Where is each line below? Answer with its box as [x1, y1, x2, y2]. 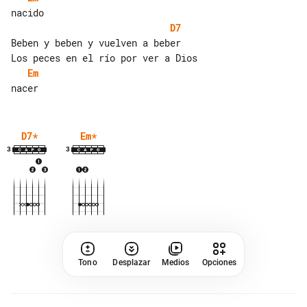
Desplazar [112, 257, 151, 267]
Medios [161, 257, 190, 267]
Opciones [201, 257, 237, 267]
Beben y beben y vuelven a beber [11, 36, 181, 49]
